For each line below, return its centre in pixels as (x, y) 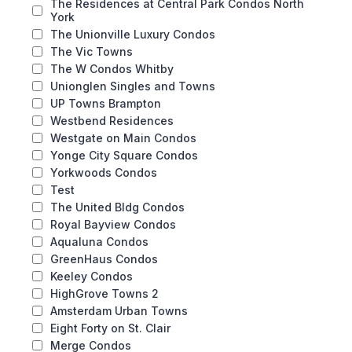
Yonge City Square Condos (124, 155)
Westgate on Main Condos (123, 138)
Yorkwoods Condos (104, 172)
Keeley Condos (92, 276)
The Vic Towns (92, 51)
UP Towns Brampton (106, 103)
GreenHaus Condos (104, 259)
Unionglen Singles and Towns (133, 86)
